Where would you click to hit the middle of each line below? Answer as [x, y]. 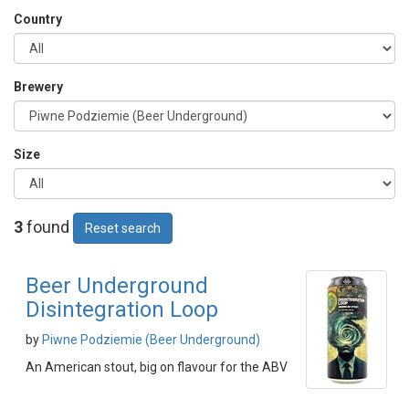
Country [38, 19]
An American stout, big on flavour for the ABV [157, 367]
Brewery [38, 87]
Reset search [123, 228]
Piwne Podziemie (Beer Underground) [151, 340]
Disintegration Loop [122, 309]
